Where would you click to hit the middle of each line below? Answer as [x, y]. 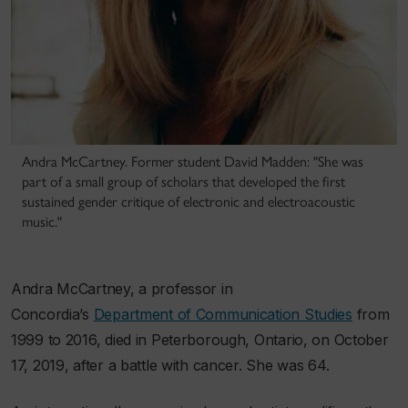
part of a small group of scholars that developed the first [184, 182]
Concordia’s [52, 315]
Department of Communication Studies [223, 315]
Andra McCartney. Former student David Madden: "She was [193, 162]
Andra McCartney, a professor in [122, 289]
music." [42, 222]
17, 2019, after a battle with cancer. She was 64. [170, 366]
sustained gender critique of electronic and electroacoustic [189, 202]
